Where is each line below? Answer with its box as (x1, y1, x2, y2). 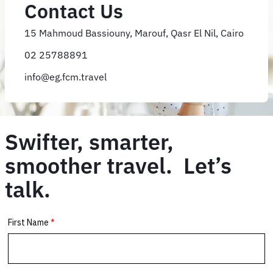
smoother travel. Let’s (5, 151, 232, 180)
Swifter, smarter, (5, 127, 174, 156)
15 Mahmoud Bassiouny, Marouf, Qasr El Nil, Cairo (24, 26, 244, 39)
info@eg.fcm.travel (24, 70, 107, 83)
